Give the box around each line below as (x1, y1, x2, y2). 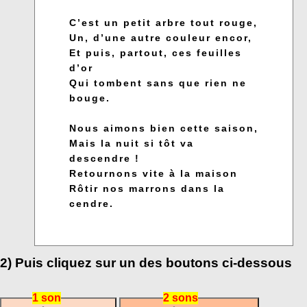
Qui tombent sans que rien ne (69, 77, 247, 89)
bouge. (69, 93, 110, 104)
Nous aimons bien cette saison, (69, 123, 258, 134)
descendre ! (69, 153, 140, 164)
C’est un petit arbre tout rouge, (69, 17, 258, 29)
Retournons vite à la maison (69, 168, 238, 180)
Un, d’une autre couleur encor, (69, 32, 252, 44)
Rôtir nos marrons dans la (69, 183, 225, 195)
